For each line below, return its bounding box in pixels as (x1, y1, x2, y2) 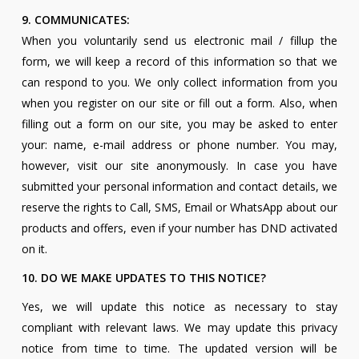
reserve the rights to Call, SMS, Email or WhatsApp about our (21, 200, 338, 216)
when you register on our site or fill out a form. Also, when (21, 95, 338, 111)
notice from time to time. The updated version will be (21, 341, 338, 357)
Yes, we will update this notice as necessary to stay (21, 299, 338, 315)
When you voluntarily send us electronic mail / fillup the (21, 33, 338, 49)
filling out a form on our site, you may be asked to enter (21, 116, 338, 132)
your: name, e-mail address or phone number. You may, (21, 137, 338, 153)
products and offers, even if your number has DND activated (21, 220, 338, 236)
